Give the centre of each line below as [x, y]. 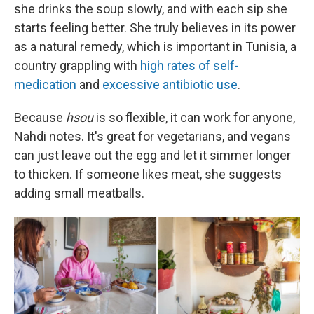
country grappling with [77, 66]
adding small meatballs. [79, 193]
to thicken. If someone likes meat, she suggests [148, 174]
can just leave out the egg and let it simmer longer [152, 155]
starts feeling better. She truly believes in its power [155, 28]
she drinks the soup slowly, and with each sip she [151, 9]
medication [45, 84]
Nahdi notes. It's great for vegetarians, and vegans [152, 136]
